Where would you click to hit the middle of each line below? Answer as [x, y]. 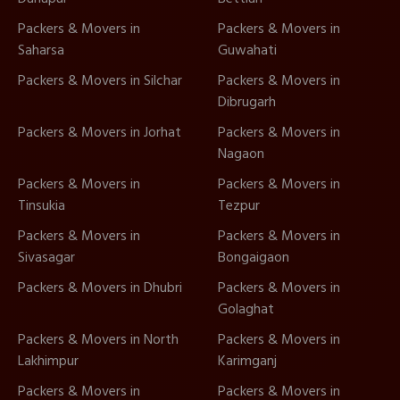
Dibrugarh [247, 102]
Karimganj [247, 361]
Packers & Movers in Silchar [100, 81]
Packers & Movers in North [98, 340]
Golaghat [246, 309]
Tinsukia [42, 206]
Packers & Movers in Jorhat [100, 133]
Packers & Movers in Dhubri [100, 288]
